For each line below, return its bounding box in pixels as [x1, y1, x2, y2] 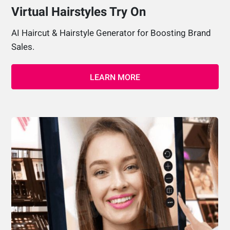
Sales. [11, 41, 35, 52]
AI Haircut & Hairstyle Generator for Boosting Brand [11, 27, 212, 38]
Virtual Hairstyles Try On [11, 4, 146, 19]
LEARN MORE [90, 72, 140, 82]
